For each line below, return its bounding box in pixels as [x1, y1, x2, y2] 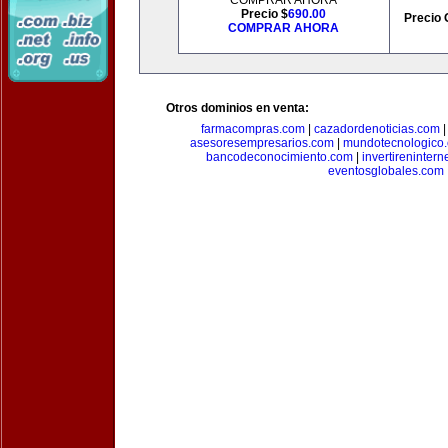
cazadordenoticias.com [314, 122, 440, 136]
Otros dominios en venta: [166, 101, 309, 115]
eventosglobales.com [328, 164, 444, 178]
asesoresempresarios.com [190, 136, 334, 150]
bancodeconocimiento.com [206, 150, 353, 164]
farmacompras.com [201, 122, 305, 136]
